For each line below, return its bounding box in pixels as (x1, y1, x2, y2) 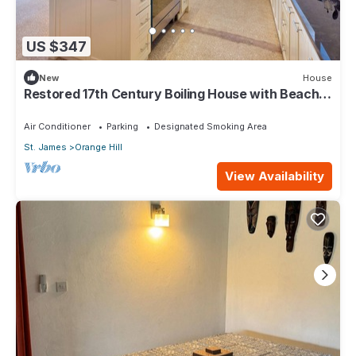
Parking (106, 121, 138, 133)
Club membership (24, 100, 130, 117)
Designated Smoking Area (154, 121, 267, 133)
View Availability (225, 168, 324, 184)
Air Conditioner (24, 121, 91, 133)
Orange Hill (75, 141, 122, 153)
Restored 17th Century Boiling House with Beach (24, 86, 319, 103)
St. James (24, 141, 67, 153)
